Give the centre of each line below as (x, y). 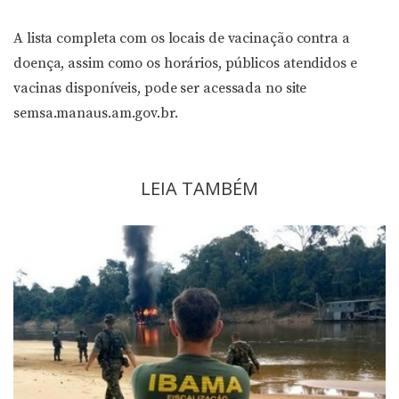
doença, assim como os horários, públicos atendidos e (185, 63)
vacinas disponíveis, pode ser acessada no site (160, 88)
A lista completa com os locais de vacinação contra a (182, 38)
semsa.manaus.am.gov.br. (96, 113)
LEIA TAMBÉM (199, 188)
